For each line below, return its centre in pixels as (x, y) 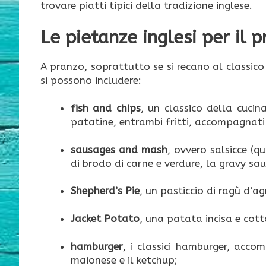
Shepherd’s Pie (105, 191)
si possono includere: (91, 80)
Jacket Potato (105, 219)
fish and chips (106, 108)
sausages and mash (119, 149)
